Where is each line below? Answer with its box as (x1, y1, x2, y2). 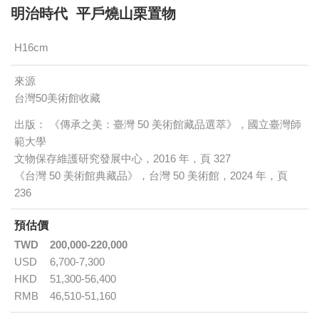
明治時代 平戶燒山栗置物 (11, 6, 176, 22)
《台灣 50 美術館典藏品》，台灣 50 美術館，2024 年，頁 (14, 169, 288, 182)
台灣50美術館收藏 (14, 92, 100, 105)
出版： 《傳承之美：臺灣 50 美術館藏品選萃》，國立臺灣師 (14, 118, 301, 131)
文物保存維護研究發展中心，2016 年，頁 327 (14, 152, 231, 165)
